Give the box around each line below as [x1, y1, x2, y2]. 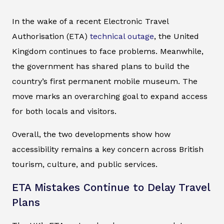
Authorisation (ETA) [12, 31, 90, 41]
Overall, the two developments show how [12, 129, 170, 139]
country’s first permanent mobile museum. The [12, 76, 197, 86]
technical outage [90, 31, 154, 41]
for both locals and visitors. [12, 106, 116, 116]
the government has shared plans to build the [12, 61, 189, 71]
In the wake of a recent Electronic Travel [12, 16, 168, 26]
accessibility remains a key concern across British [12, 144, 203, 154]
